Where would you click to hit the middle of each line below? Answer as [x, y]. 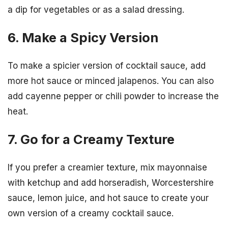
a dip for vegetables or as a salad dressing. [96, 9]
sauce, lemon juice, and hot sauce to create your [108, 198]
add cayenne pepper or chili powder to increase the [113, 96]
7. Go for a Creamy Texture [91, 139]
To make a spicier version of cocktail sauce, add [107, 65]
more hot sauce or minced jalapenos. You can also [111, 81]
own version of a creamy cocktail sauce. [91, 213]
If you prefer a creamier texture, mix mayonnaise [107, 168]
